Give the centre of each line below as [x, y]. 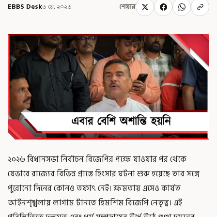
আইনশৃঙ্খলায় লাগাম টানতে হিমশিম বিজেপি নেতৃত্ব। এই [95, 203]
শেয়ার [127, 7]
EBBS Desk [25, 7]
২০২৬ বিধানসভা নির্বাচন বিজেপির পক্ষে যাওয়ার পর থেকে [97, 159]
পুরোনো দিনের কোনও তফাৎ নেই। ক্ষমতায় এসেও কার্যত [94, 188]
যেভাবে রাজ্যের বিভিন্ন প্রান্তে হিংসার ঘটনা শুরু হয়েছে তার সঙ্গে [104, 174]
